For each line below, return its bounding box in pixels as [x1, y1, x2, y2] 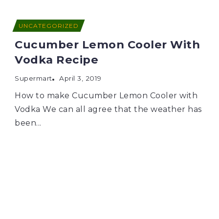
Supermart [15, 74, 52, 82]
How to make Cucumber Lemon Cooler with [15, 90, 197, 100]
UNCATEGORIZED [19, 22, 79, 29]
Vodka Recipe [15, 52, 98, 66]
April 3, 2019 [59, 74, 102, 82]
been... [15, 118, 42, 128]
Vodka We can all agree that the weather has [15, 104, 202, 114]
